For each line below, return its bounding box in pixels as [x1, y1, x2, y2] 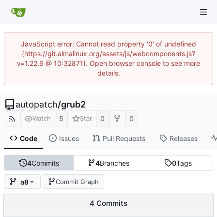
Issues [59, 134, 79, 142]
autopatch [15, 99, 58, 109]
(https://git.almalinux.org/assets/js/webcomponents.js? [22, 49, 195, 58]
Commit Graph [55, 177, 99, 186]
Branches [99, 158, 129, 167]
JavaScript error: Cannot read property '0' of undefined [21, 40, 196, 48]
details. [97, 69, 120, 77]
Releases [169, 134, 198, 142]
